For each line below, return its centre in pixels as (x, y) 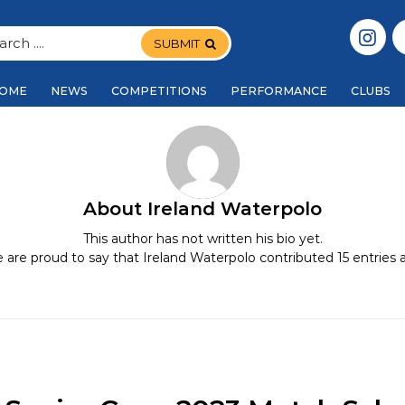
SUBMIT (177, 44)
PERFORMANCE (279, 91)
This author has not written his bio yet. (202, 238)
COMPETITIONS (159, 91)
